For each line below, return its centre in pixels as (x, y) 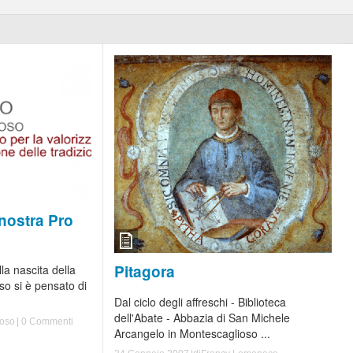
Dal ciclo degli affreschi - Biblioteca (200, 301)
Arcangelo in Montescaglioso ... (192, 333)
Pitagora (145, 271)
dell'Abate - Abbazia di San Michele (202, 317)
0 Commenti (46, 322)
